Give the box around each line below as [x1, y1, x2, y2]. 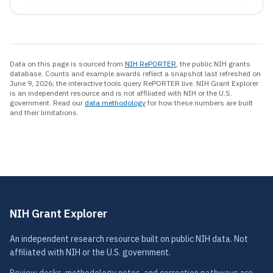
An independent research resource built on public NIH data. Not [10, 233, 248, 245]
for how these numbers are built [146, 98, 253, 108]
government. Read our [10, 98, 85, 108]
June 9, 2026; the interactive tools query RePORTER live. [10, 79, 194, 88]
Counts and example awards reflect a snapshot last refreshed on [43, 69, 261, 79]
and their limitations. [10, 108, 79, 118]
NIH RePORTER [125, 59, 176, 69]
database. [10, 69, 43, 79]
